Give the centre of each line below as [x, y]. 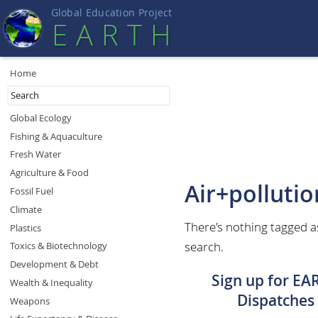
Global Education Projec [110, 13]
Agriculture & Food [49, 173]
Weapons [29, 301]
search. [204, 247]
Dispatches [275, 301]
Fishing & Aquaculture [56, 136]
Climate [26, 209]
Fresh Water [35, 154]
